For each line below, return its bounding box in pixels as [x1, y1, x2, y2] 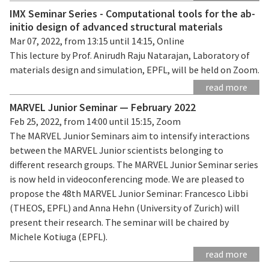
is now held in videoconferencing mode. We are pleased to [10, 172, 244, 185]
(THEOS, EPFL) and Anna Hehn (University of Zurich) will [10, 201, 240, 214]
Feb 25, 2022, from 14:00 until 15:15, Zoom [10, 115, 181, 127]
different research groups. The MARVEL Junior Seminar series [10, 158, 258, 171]
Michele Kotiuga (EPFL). [10, 230, 107, 243]
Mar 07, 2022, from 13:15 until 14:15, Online [10, 34, 184, 47]
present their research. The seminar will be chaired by [10, 216, 229, 228]
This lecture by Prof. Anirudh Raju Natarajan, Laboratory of [10, 49, 250, 61]
